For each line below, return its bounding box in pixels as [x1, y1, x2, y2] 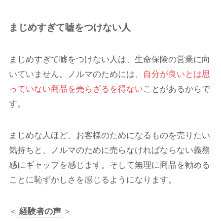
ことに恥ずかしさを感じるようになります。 [8, 175, 177, 185]
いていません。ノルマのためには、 [8, 70, 143, 79]
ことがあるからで [143, 84, 210, 94]
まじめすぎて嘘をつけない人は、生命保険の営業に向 [8, 55, 210, 65]
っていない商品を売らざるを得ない [8, 84, 143, 94]
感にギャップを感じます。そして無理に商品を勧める [8, 160, 210, 170]
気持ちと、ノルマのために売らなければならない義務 [8, 146, 210, 155]
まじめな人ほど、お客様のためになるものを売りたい [8, 131, 210, 141]
